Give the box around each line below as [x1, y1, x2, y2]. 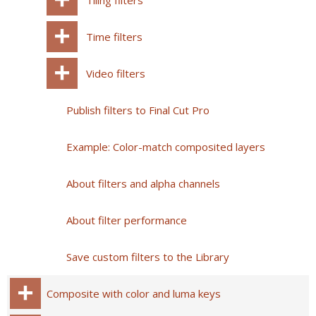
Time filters [86, 30, 142, 44]
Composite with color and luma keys [47, 286, 221, 301]
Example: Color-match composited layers [66, 140, 265, 154]
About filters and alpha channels [66, 176, 220, 191]
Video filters [86, 66, 145, 81]
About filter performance [66, 213, 187, 228]
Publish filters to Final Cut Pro [66, 103, 209, 118]
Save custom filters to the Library [66, 250, 229, 265]
